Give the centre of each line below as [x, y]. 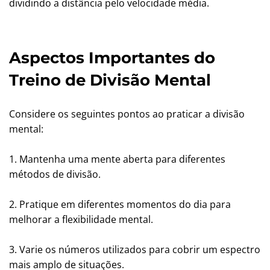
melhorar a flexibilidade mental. [81, 219]
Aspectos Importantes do [112, 58]
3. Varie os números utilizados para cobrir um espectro [135, 250]
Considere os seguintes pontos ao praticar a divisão [127, 114]
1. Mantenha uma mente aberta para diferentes [117, 159]
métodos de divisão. [55, 174]
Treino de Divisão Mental [110, 80]
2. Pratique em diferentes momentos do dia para [120, 204]
